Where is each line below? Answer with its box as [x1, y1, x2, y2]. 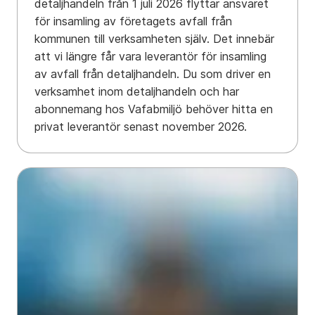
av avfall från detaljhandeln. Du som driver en [34, 67, 271, 82]
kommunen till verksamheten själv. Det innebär [34, 32, 274, 46]
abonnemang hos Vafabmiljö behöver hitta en [34, 102, 273, 117]
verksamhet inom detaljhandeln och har [34, 84, 239, 99]
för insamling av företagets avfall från [34, 14, 232, 29]
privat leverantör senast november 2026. [34, 120, 247, 134]
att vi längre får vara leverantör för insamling [34, 49, 266, 64]
